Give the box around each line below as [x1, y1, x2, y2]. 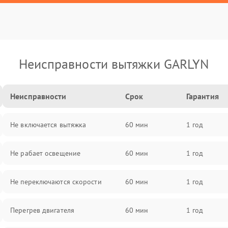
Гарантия [186, 91, 219, 101]
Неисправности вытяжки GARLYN [18, 55, 210, 72]
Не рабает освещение [10, 149, 81, 158]
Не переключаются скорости [10, 177, 102, 186]
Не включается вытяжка [10, 120, 87, 129]
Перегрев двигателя [10, 206, 74, 215]
